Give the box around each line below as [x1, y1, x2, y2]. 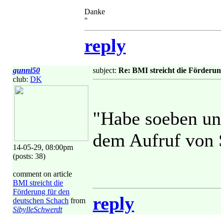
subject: [93, 66, 118, 74]
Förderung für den [13, 187, 70, 196]
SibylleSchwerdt [13, 205, 62, 214]
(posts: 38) [13, 152, 45, 160]
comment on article [13, 170, 72, 178]
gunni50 [13, 66, 40, 74]
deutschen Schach [13, 196, 69, 205]
